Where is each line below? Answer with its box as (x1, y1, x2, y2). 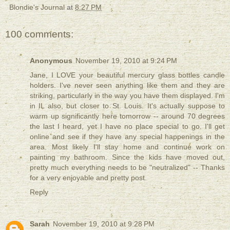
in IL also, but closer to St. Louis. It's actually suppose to (30, 101, 225, 110)
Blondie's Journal (9, 3, 65, 11)
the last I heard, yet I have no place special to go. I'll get (30, 122, 225, 130)
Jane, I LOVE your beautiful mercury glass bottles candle (30, 70, 225, 79)
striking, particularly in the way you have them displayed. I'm (30, 91, 225, 100)
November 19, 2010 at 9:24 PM (75, 56, 177, 65)
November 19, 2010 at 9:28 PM (53, 219, 155, 228)
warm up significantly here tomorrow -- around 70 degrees (30, 111, 225, 120)
